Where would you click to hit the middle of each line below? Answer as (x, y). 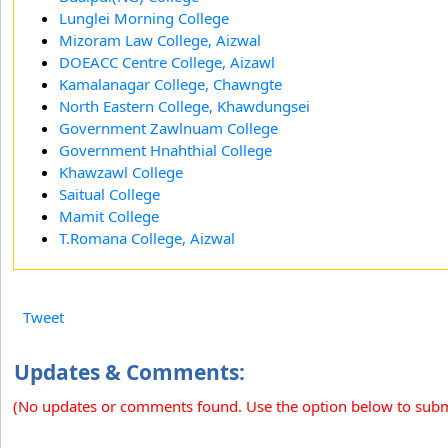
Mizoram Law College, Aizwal (160, 40)
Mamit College (109, 216)
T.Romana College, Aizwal (147, 238)
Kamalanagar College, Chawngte (170, 84)
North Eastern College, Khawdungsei (184, 106)
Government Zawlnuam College (168, 128)
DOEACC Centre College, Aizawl (167, 62)
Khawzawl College (121, 172)
